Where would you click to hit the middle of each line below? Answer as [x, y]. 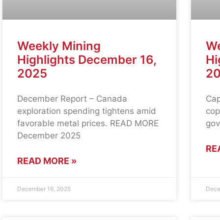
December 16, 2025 [44, 189]
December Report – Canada [72, 99]
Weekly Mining [59, 46]
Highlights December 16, [87, 60]
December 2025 [49, 136]
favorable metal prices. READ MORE [88, 124]
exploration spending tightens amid [87, 111]
